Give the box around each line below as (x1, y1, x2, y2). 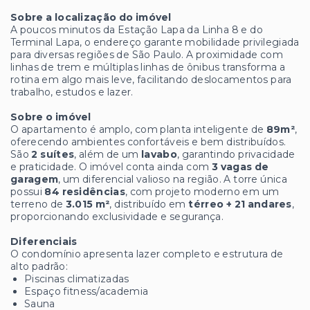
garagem (10, 173, 59, 186)
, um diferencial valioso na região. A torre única (58, 173, 287, 186)
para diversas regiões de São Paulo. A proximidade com (10, 48, 283, 62)
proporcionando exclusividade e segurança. (10, 210, 224, 224)
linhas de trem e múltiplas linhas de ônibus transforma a (10, 61, 286, 74)
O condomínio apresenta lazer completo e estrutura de (10, 248, 284, 261)
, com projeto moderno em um (125, 185, 280, 199)
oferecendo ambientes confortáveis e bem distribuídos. (10, 136, 286, 149)
